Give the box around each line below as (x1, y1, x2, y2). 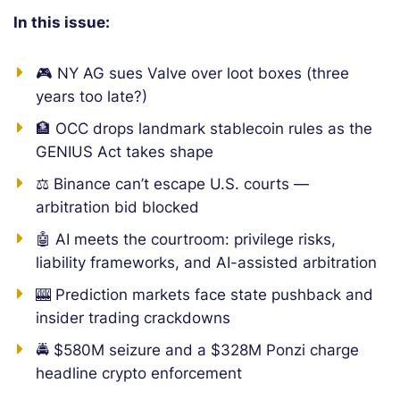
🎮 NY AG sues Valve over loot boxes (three (36, 64, 349, 82)
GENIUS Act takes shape (36, 143, 213, 161)
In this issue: (13, 13, 110, 31)
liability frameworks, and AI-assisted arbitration (36, 254, 377, 271)
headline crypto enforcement (36, 364, 242, 382)
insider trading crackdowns (36, 309, 230, 327)
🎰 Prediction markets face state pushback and (36, 286, 373, 304)
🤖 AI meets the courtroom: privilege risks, (36, 230, 336, 248)
